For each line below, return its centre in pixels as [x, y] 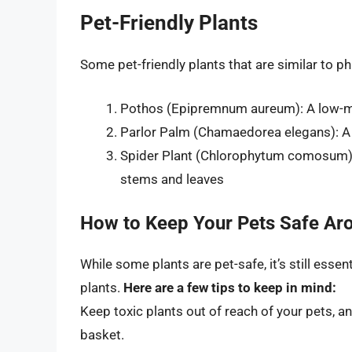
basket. [102, 335]
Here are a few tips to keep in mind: [230, 288]
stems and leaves [172, 179]
